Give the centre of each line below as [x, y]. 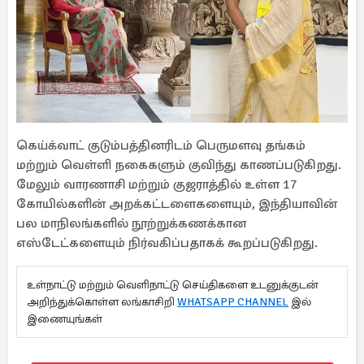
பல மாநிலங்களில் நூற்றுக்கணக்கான [131, 223]
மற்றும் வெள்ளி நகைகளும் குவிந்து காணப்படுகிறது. [179, 165]
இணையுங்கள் [67, 319]
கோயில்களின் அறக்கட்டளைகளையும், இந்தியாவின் [177, 204]
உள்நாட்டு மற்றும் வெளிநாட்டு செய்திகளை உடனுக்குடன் [173, 285]
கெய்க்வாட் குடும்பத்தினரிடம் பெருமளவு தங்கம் [161, 145]
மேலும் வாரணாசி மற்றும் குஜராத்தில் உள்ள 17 [157, 184]
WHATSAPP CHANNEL [233, 302]
